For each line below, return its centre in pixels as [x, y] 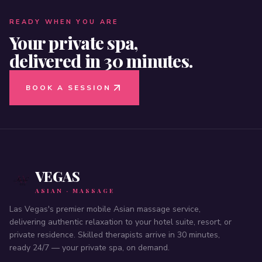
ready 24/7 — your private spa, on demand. [89, 248]
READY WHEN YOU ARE [64, 22]
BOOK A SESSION [68, 88]
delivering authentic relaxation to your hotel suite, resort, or [120, 222]
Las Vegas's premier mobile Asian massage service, [105, 209]
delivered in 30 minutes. [101, 61]
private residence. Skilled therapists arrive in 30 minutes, [115, 235]
